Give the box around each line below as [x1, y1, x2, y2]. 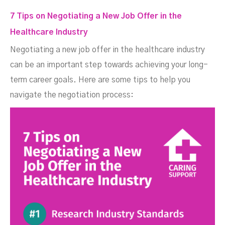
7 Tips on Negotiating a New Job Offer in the [10, 12, 182, 20]
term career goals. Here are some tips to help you [10, 76, 190, 84]
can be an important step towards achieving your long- [10, 61, 208, 69]
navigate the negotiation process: [10, 91, 134, 99]
